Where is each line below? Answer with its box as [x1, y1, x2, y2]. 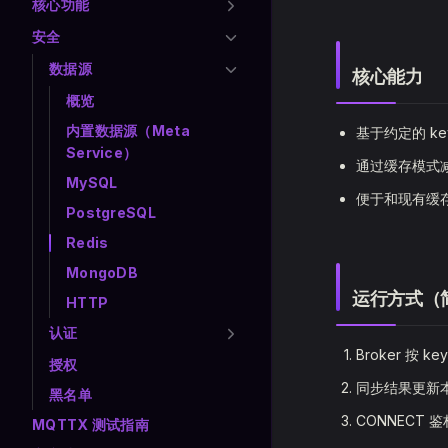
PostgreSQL [66, 204, 156, 221]
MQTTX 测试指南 [32, 416, 149, 433]
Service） [66, 144, 138, 161]
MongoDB [66, 264, 138, 281]
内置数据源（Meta [66, 122, 190, 139]
